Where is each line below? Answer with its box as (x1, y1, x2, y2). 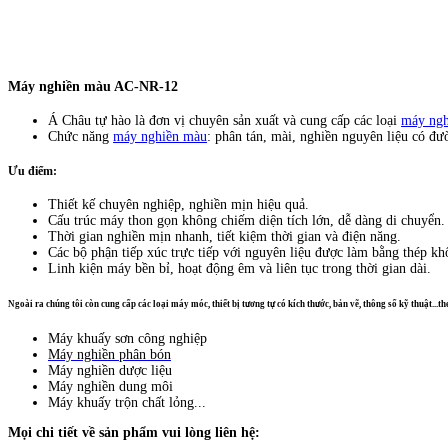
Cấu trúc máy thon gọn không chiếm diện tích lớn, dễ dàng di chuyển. (48, 213, 445, 228)
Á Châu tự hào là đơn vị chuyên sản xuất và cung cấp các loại (48, 113, 401, 129)
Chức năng (48, 129, 113, 145)
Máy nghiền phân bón (48, 346, 171, 362)
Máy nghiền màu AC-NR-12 (8, 78, 178, 94)
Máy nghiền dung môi (48, 378, 173, 394)
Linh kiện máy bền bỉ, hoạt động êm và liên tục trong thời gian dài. (48, 261, 431, 276)
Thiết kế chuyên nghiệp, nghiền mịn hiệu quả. (48, 197, 309, 212)
